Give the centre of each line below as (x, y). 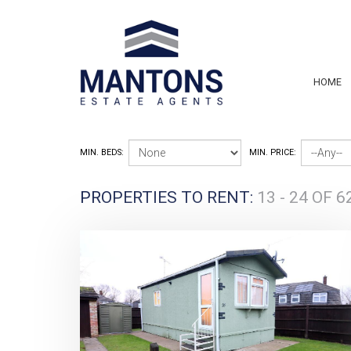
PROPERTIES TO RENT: (168, 197)
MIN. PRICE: (273, 152)
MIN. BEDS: (102, 152)
